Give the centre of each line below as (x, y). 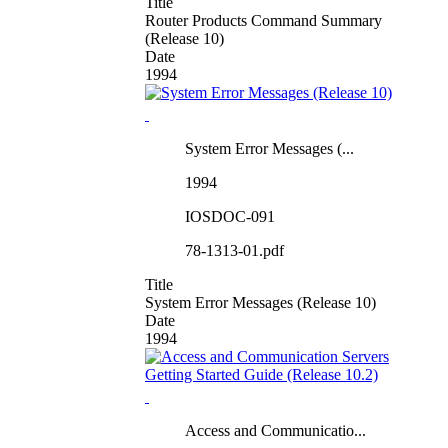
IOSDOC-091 (230, 216)
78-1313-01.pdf (234, 250)
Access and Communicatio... (275, 430)
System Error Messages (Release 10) (260, 302)
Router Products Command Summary (263, 20)
